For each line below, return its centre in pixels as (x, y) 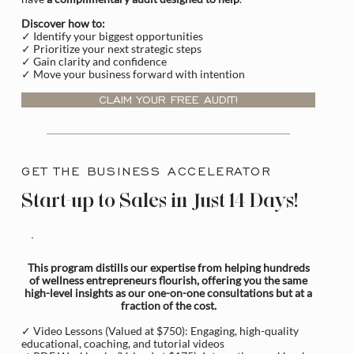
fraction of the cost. (168, 305)
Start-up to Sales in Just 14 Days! (160, 200)
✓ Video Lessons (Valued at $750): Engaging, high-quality (160, 330)
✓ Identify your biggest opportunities (113, 36)
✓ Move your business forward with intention (134, 74)
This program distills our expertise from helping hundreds (168, 267)
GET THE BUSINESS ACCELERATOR (147, 171)
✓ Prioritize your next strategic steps (112, 49)
